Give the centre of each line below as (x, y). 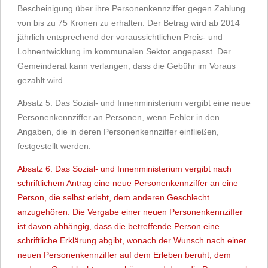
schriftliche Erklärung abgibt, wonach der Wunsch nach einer (132, 240)
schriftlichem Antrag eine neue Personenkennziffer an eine (128, 183)
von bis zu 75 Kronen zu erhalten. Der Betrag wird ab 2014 (129, 23)
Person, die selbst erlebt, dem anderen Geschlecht (113, 197)
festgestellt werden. (54, 146)
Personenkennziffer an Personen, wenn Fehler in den (118, 117)
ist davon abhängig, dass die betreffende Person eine (118, 226)
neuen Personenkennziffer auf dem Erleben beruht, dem (124, 255)
